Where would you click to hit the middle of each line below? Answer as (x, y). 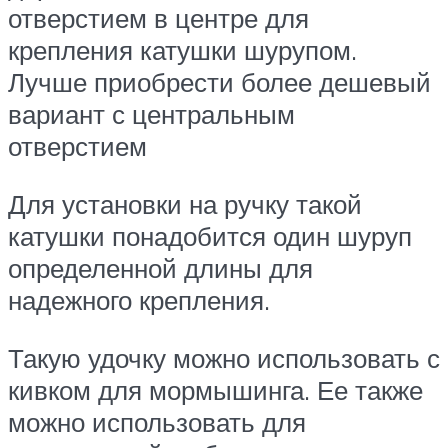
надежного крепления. (139, 300)
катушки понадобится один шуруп (210, 236)
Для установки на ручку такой (185, 204)
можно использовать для (157, 421)
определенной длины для (160, 268)
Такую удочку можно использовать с (224, 357)
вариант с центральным (151, 114)
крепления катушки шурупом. (182, 50)
